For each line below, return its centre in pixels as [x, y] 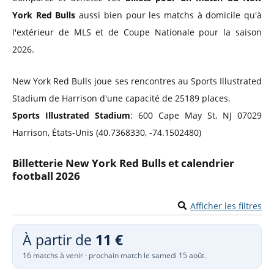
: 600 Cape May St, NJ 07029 [196, 115]
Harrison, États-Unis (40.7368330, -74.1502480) [107, 132]
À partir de [59, 239]
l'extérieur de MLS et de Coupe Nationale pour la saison [137, 32]
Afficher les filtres [226, 206]
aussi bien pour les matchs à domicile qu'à [169, 15]
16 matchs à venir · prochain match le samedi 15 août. [114, 255]
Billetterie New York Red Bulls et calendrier [123, 163]
